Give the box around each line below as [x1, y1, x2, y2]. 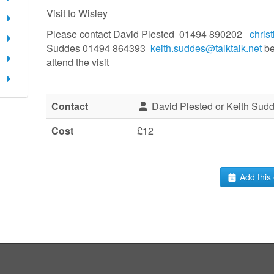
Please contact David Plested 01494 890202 [46, 27, 250, 41]
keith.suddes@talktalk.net [150, 41, 262, 55]
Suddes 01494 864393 [46, 41, 151, 55]
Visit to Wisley [46, 6, 108, 20]
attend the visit [46, 55, 109, 69]
